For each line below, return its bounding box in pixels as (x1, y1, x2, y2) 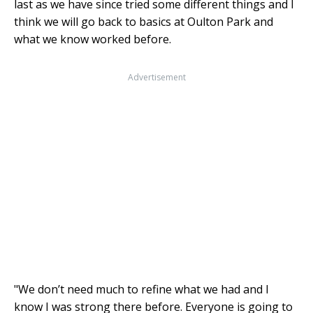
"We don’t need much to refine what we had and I (14, 281, 269, 297)
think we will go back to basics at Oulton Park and (14, 13, 273, 29)
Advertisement (127, 71, 186, 83)
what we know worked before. (14, 31, 171, 47)
